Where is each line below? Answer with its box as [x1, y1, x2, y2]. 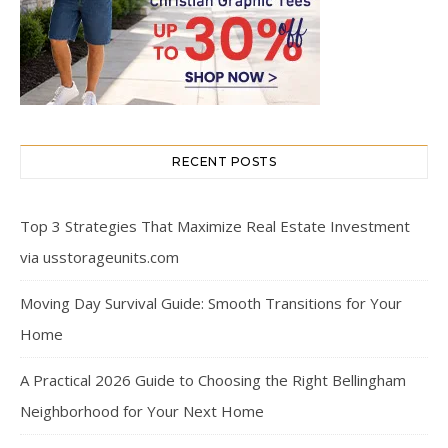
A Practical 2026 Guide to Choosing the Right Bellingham [20, 369, 406, 390]
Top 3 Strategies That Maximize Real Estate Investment [20, 215, 410, 236]
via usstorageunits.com [20, 246, 179, 267]
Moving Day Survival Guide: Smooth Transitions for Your [20, 292, 402, 313]
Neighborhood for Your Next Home [20, 400, 264, 421]
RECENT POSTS [172, 153, 276, 169]
